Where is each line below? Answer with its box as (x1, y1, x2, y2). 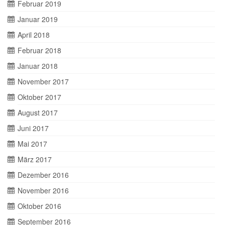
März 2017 (18, 154, 52, 164)
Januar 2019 (18, 14, 58, 24)
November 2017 (18, 76, 69, 86)
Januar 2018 (18, 61, 58, 71)
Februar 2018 (18, 45, 61, 55)
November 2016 (18, 185, 69, 195)
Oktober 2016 (18, 201, 61, 211)
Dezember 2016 (18, 170, 69, 180)
